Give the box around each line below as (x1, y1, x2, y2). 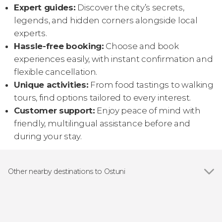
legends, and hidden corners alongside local (14, 15, 198, 26)
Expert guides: (14, 2, 76, 13)
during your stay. (14, 131, 82, 142)
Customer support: (14, 106, 95, 116)
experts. (14, 28, 47, 39)
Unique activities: (14, 80, 89, 90)
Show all (8, 182, 42, 192)
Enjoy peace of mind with (95, 106, 201, 116)
